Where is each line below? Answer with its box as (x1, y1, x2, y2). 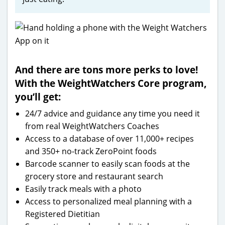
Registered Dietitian (25, 208, 100, 219)
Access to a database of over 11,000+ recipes (25, 133, 194, 144)
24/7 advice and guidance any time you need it (25, 107, 200, 119)
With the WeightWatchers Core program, (15, 76, 207, 90)
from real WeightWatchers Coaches (25, 120, 159, 132)
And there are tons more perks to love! (15, 62, 198, 76)
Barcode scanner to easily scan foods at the (25, 158, 190, 169)
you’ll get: (15, 89, 61, 103)
